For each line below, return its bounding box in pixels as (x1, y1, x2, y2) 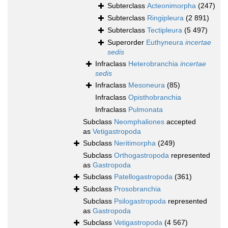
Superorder (107, 38, 146, 47)
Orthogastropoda (114, 151, 169, 160)
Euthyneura (146, 38, 185, 47)
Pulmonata (128, 105, 163, 114)
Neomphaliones (114, 118, 164, 126)
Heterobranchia (128, 60, 180, 68)
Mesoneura (128, 81, 165, 90)
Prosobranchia (114, 185, 161, 193)
